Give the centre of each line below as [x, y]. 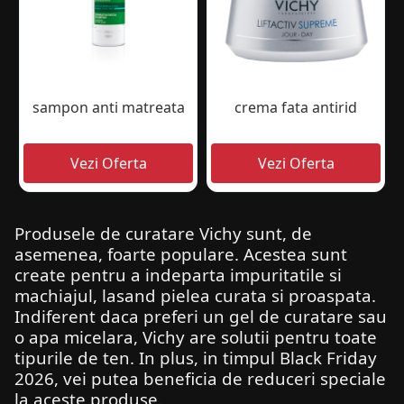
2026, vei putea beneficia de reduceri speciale [200, 379]
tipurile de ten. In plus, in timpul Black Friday [196, 358]
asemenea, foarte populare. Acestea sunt [181, 254]
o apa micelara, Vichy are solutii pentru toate [196, 337]
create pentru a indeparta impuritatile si [178, 275]
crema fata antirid [296, 108]
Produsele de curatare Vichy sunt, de [163, 234]
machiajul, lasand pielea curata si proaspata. [195, 296]
